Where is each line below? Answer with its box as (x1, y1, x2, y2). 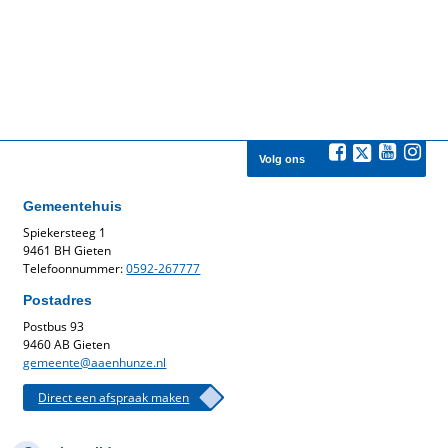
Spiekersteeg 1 (23, 224, 107, 241)
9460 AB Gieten (23, 336, 111, 353)
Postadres (23, 292, 93, 308)
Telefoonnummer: (23, 260, 127, 277)
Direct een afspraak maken (38, 388, 190, 406)
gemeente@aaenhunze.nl (23, 354, 167, 371)
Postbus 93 (23, 318, 85, 335)
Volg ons (259, 152, 306, 165)
